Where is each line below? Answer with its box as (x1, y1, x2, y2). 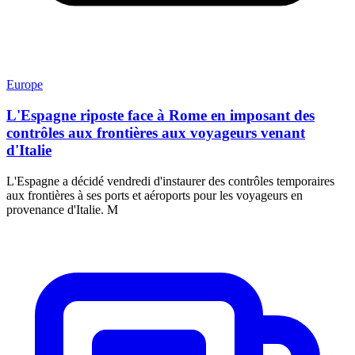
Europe (6, 78, 43, 92)
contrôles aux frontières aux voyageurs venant (6, 124, 305, 141)
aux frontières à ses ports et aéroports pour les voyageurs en (6, 188, 303, 202)
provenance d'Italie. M (6, 202, 118, 216)
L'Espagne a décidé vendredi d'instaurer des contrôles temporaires (6, 174, 334, 188)
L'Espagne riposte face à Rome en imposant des (6, 106, 315, 124)
